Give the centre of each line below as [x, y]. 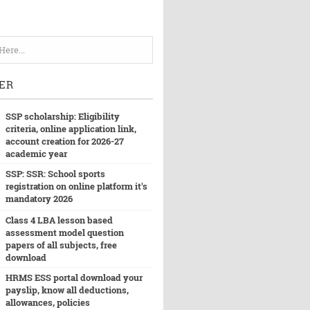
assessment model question [64, 232]
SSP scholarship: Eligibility [62, 116]
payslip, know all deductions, [67, 290]
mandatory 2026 [39, 199]
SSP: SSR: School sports [55, 174]
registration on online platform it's [76, 186]
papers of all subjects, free [61, 245]
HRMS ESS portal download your [74, 277]
